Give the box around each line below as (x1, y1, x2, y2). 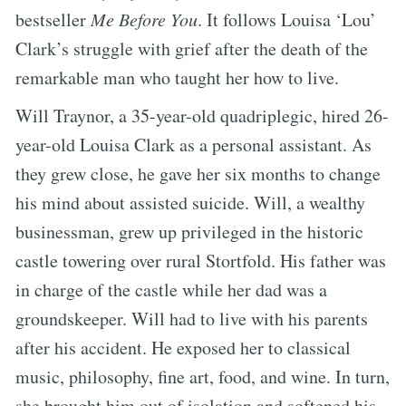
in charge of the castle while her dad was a (15, 276, 327, 302)
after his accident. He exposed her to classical (15, 334, 351, 360)
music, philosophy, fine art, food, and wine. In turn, (15, 363, 390, 389)
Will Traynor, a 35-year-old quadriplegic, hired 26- (15, 102, 389, 128)
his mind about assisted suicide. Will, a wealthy (15, 189, 365, 215)
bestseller (15, 6, 91, 32)
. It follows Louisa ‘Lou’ (198, 6, 376, 32)
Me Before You (91, 6, 198, 31)
